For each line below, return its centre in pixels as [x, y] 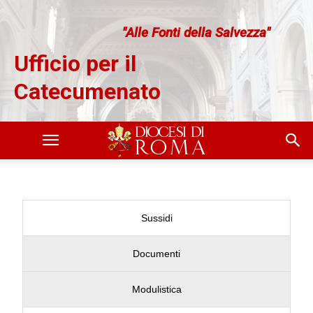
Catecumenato [87, 92]
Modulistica [156, 289]
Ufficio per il [75, 64]
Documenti [156, 254]
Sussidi [156, 218]
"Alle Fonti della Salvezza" [197, 33]
